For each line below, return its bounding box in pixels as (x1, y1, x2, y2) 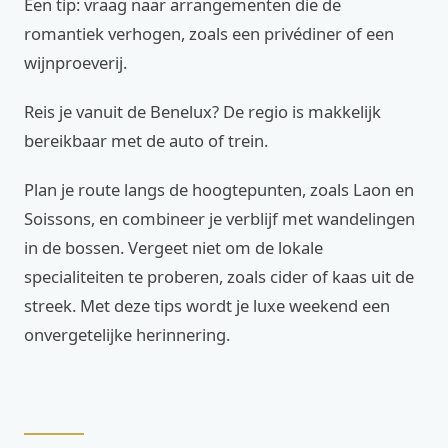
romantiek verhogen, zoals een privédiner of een (24, 22, 394, 45)
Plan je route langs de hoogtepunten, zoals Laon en (24, 178, 414, 201)
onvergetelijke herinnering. (24, 323, 230, 346)
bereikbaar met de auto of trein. (24, 129, 268, 152)
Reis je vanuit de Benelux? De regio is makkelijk (24, 100, 381, 123)
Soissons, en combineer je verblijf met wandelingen (24, 207, 415, 230)
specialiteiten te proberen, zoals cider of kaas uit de (24, 265, 414, 288)
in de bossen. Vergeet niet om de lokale (24, 236, 323, 259)
